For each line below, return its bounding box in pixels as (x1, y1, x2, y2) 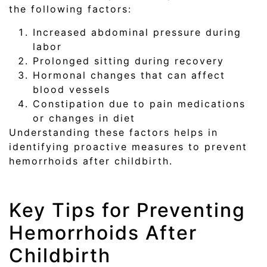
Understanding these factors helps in (9, 126, 218, 138)
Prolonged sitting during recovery (33, 54, 224, 67)
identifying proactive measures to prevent (9, 140, 247, 153)
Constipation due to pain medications (33, 97, 246, 110)
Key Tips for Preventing (9, 198, 246, 222)
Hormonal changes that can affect (33, 69, 225, 81)
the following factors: (9, 3, 132, 15)
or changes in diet (33, 111, 135, 124)
